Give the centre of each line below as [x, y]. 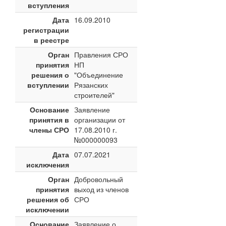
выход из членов [101, 189]
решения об [48, 199]
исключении [47, 209]
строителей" [94, 95]
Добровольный [99, 179]
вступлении [48, 85]
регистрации [46, 30]
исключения [48, 164]
